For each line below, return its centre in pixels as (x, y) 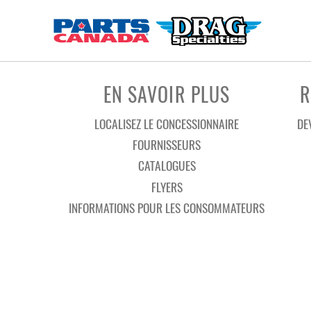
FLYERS (167, 186)
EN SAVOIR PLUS (167, 94)
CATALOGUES (167, 166)
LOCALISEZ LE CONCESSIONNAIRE (167, 124)
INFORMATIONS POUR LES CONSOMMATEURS (167, 207)
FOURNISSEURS (167, 145)
